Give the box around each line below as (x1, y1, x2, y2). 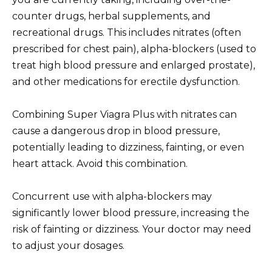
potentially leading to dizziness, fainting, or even (12, 141, 244, 153)
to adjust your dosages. (12, 240, 124, 252)
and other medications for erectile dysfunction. (12, 75, 240, 87)
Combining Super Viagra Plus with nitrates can (12, 108, 237, 120)
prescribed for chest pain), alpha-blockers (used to (12, 42, 256, 55)
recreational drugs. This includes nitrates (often (12, 26, 241, 38)
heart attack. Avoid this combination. (12, 157, 188, 169)
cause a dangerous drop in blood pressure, (12, 124, 220, 137)
